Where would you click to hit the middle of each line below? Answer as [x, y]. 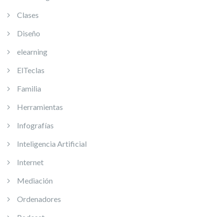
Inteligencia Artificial [52, 144]
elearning [32, 52]
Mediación [35, 180]
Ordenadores [39, 199]
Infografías [35, 125]
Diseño [29, 33]
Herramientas [40, 107]
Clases [28, 15]
